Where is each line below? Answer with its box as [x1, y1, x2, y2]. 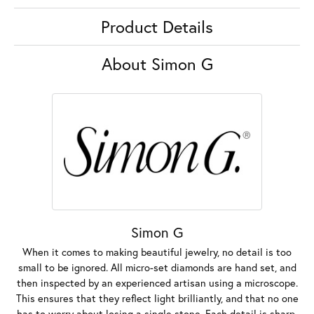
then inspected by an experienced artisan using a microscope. [16, 276, 298, 290]
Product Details [101, 15, 213, 39]
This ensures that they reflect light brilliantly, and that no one [15, 292, 299, 306]
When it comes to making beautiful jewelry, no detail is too [22, 245, 292, 259]
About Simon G [101, 53, 213, 76]
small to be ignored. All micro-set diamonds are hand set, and [18, 261, 296, 275]
